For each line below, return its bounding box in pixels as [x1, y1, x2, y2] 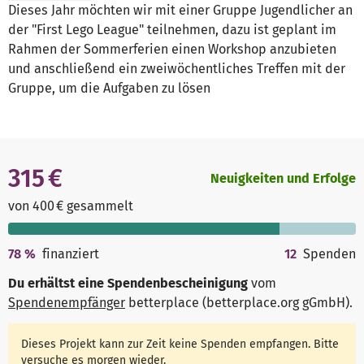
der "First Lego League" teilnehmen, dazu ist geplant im [8, 22, 336, 38]
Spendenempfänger [8, 295, 125, 311]
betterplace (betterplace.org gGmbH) [125, 295, 349, 311]
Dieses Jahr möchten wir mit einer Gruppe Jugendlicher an [8, 2, 353, 19]
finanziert [42, 246, 100, 262]
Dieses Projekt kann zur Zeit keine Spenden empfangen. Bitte [21, 336, 340, 351]
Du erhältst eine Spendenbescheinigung [8, 275, 248, 292]
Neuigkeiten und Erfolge [210, 171, 356, 187]
